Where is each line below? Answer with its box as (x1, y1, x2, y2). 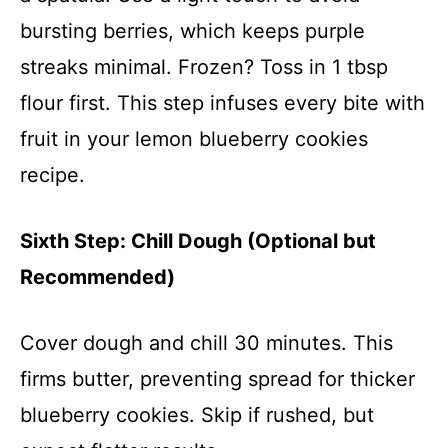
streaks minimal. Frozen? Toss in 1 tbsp (20, 54, 388, 79)
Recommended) (20, 264, 175, 289)
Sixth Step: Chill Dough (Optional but (20, 228, 376, 253)
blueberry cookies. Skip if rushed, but (20, 402, 374, 427)
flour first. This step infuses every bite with (20, 90, 425, 115)
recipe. (20, 162, 85, 187)
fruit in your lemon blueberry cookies (20, 126, 368, 151)
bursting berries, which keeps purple (20, 18, 365, 43)
